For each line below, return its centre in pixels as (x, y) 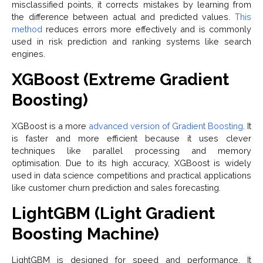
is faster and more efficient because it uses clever (131, 139)
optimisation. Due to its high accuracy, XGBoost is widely (131, 163)
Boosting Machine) (85, 234)
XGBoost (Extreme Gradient (120, 80)
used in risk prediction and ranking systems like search (131, 42)
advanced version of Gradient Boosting (166, 126)
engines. (28, 54)
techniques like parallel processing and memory (131, 151)
